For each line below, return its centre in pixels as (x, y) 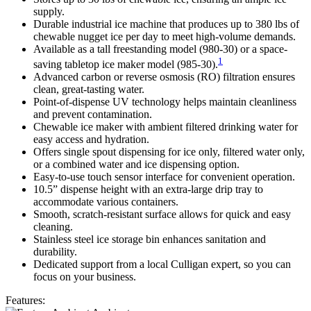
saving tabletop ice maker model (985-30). (126, 65)
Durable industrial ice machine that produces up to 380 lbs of (166, 24)
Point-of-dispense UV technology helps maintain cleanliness (165, 102)
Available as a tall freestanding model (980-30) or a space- (160, 49)
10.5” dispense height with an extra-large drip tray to (148, 190)
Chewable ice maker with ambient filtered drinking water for (166, 127)
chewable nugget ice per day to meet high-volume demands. (165, 36)
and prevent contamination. (93, 115)
